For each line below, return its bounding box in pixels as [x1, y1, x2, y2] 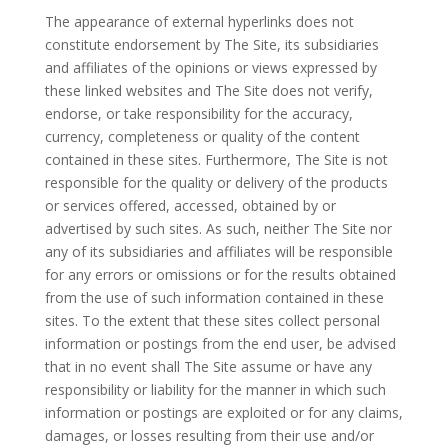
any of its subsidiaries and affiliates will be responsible [44, 242, 393, 262]
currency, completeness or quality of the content [44, 127, 360, 147]
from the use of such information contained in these [44, 288, 384, 308]
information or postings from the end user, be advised [44, 334, 396, 354]
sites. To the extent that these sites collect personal [44, 311, 380, 331]
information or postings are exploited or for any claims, [44, 403, 403, 423]
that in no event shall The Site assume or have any [44, 357, 372, 377]
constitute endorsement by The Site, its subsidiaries [44, 35, 379, 55]
